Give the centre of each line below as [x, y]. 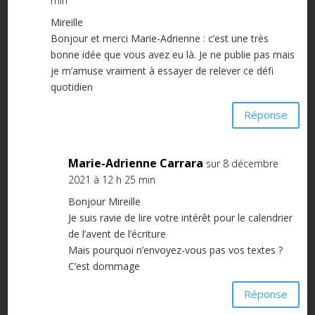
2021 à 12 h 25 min [111, 179]
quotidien [71, 86]
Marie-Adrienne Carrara [135, 163]
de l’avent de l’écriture [117, 233]
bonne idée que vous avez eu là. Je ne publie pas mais [172, 54]
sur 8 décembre [242, 163]
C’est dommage [104, 266]
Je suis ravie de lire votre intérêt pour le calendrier [180, 217]
